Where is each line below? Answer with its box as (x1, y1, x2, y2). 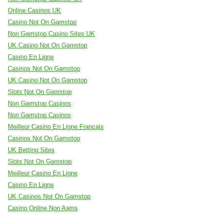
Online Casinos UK (8, 7, 61, 15)
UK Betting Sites (8, 146, 55, 154)
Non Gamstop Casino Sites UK (8, 30, 95, 38)
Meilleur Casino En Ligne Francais (8, 123, 104, 131)
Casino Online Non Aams (8, 204, 78, 212)
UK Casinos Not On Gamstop (8, 193, 91, 201)
